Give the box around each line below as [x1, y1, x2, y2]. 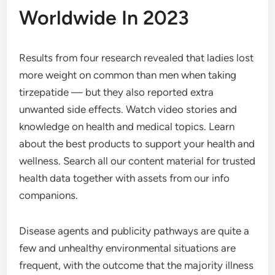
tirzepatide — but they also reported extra [19, 86, 214, 98]
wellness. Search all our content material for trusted [19, 155, 256, 167]
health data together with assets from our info [19, 172, 230, 184]
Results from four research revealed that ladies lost [19, 52, 254, 64]
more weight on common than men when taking [19, 69, 237, 81]
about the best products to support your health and [19, 137, 255, 150]
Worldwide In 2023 [19, 6, 190, 29]
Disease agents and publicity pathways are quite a [19, 225, 250, 237]
